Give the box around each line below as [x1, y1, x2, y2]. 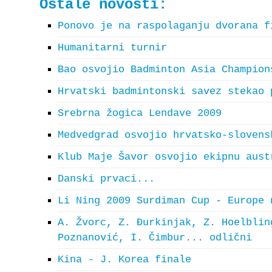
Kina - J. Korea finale [58, 254, 191, 265]
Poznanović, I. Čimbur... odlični [58, 232, 252, 243]
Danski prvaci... [58, 173, 155, 185]
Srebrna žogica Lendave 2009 [58, 107, 222, 119]
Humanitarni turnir [58, 42, 167, 53]
